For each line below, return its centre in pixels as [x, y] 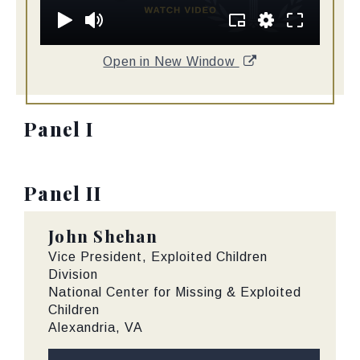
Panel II [63, 193]
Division [73, 275]
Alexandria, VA [96, 328]
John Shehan [103, 236]
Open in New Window [171, 62]
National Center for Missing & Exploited [175, 292]
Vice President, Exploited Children [158, 257]
